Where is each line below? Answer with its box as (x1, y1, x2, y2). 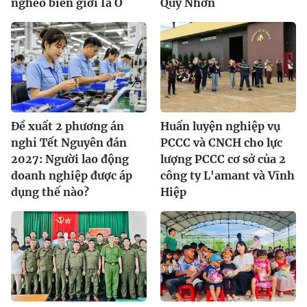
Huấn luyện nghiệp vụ (160, 119, 280, 133)
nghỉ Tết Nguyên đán (11, 135, 127, 149)
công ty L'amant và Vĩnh (160, 168, 295, 182)
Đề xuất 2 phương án (11, 119, 124, 133)
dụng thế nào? (11, 184, 89, 199)
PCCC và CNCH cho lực (160, 135, 282, 149)
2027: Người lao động (11, 151, 129, 166)
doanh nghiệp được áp (11, 168, 132, 182)
